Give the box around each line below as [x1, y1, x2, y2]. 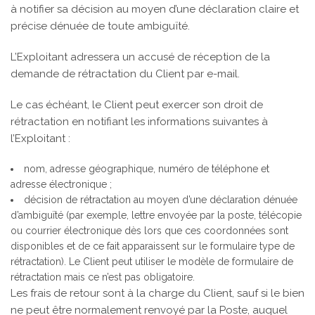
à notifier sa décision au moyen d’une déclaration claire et [11, 3, 299, 15]
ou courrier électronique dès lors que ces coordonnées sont [11, 225, 288, 236]
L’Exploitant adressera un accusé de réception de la [11, 51, 270, 63]
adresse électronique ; [11, 179, 112, 190]
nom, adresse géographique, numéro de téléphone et [24, 163, 269, 174]
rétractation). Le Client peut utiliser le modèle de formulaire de [11, 256, 293, 267]
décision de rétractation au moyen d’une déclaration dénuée [24, 194, 297, 205]
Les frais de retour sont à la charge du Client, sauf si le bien [11, 287, 304, 300]
